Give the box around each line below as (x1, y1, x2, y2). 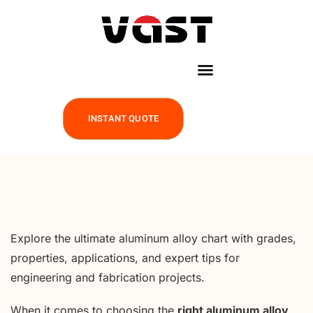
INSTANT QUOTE (88, 113, 159, 124)
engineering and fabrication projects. (10, 270, 205, 284)
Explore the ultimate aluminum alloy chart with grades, (10, 231, 296, 245)
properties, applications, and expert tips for (10, 251, 240, 265)
